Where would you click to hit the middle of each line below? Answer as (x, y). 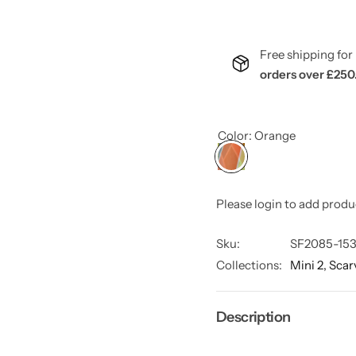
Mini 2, (310, 265)
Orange (275, 135)
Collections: (249, 265)
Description (253, 317)
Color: (236, 135)
